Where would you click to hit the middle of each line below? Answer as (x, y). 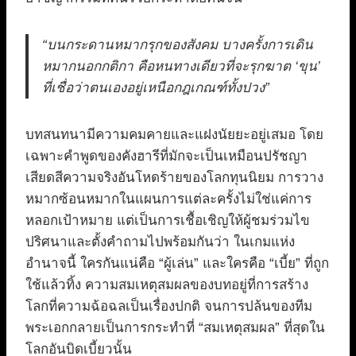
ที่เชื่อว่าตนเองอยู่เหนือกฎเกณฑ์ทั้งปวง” (156, 88)
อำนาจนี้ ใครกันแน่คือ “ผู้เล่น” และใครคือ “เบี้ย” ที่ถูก (177, 264)
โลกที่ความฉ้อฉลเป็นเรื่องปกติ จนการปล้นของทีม (169, 307)
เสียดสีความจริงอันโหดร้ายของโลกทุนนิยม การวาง (174, 178)
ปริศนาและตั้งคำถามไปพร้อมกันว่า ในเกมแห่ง (160, 242)
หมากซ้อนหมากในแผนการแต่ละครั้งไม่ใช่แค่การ (168, 199)
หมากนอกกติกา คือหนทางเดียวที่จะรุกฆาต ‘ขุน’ (181, 67)
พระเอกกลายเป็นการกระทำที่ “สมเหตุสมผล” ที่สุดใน (175, 328)
